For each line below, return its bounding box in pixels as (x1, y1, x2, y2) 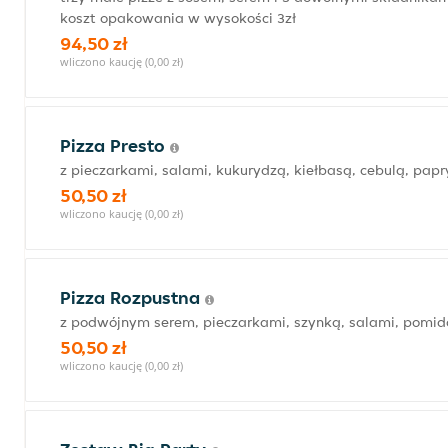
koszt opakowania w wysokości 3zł (60, 9, 296, 27)
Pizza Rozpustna (60, 286, 205, 309)
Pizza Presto (60, 134, 170, 157)
